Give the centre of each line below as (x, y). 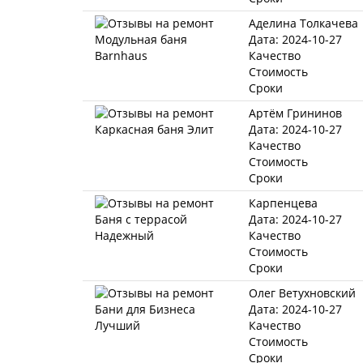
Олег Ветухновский (302, 293)
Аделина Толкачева (303, 23)
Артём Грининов (295, 113)
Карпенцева (283, 203)
